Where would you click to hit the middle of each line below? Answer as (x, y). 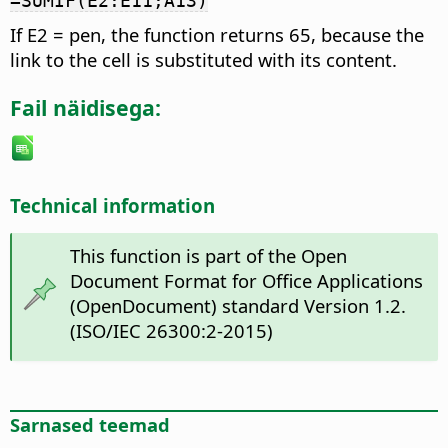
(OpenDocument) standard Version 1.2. (237, 305)
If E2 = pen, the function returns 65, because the (217, 34)
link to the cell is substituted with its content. (203, 59)
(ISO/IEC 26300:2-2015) (171, 330)
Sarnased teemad (90, 424)
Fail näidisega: (85, 108)
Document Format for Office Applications (246, 280)
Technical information (112, 205)
